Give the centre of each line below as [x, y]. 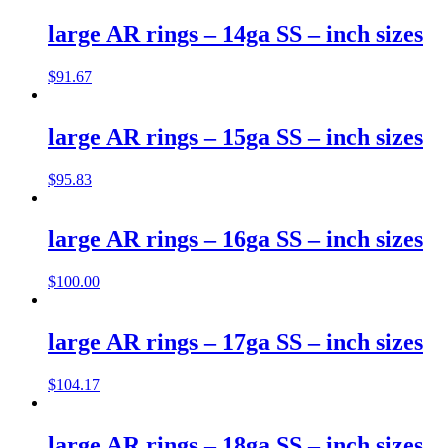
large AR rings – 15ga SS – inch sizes [235, 136]
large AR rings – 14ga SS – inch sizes [235, 33]
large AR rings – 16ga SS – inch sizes [235, 239]
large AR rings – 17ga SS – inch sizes [235, 342]
